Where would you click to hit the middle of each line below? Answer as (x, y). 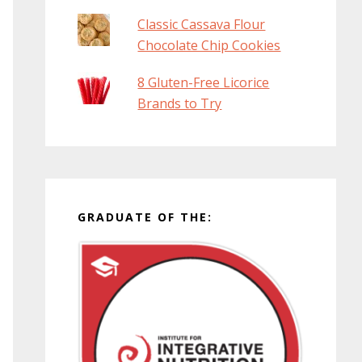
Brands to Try (180, 104)
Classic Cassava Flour (202, 25)
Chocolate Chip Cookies (209, 46)
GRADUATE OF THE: (145, 217)
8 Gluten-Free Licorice (204, 83)
